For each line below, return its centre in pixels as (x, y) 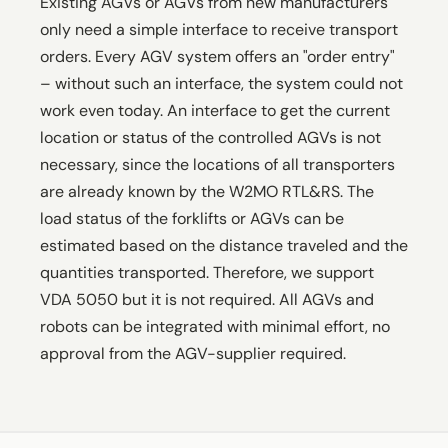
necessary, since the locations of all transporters (217, 164)
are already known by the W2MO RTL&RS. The (207, 191)
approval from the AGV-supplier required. (193, 353)
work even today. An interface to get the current (215, 110)
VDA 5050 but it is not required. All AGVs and (207, 299)
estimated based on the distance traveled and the (224, 245)
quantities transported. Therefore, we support (207, 272)
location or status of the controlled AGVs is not (210, 137)
